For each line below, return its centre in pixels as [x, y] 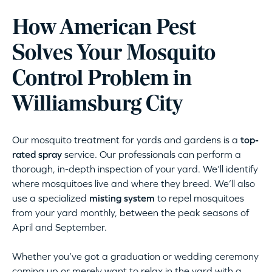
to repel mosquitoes [199, 198]
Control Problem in [102, 80]
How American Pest [104, 29]
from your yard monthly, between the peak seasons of [131, 213]
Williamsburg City [97, 105]
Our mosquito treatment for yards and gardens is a [126, 140]
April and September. [59, 227]
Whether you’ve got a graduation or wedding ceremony [135, 257]
